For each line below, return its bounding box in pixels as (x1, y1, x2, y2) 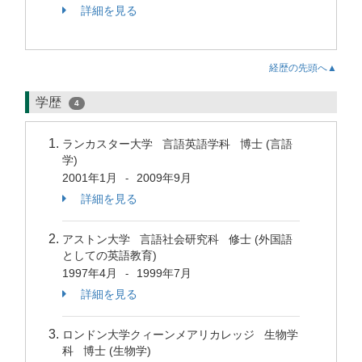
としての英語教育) (62, 249, 157, 262)
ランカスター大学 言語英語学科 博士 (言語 (62, 137, 293, 150)
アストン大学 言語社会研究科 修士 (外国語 (62, 233, 293, 246)
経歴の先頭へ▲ (269, 62, 337, 74)
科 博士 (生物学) (62, 344, 151, 357)
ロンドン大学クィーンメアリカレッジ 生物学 (62, 328, 298, 341)
